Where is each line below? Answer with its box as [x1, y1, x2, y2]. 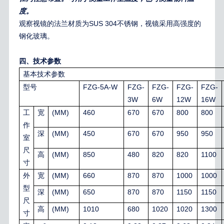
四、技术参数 [18, 57, 61, 65]
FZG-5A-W [82, 83, 117, 91]
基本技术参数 [22, 70, 65, 78]
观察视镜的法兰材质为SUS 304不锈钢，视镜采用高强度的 [18, 19, 201, 27]
